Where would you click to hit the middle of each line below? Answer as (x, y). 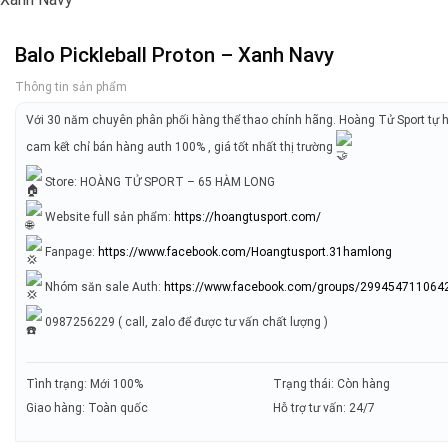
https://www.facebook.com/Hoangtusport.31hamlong (245, 251)
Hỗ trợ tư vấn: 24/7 (324, 408)
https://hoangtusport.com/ (248, 216)
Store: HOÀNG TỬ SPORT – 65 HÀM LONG (159, 181)
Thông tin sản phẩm (71, 87)
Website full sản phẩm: (108, 216)
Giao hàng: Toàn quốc (87, 408)
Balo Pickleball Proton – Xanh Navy (175, 55)
